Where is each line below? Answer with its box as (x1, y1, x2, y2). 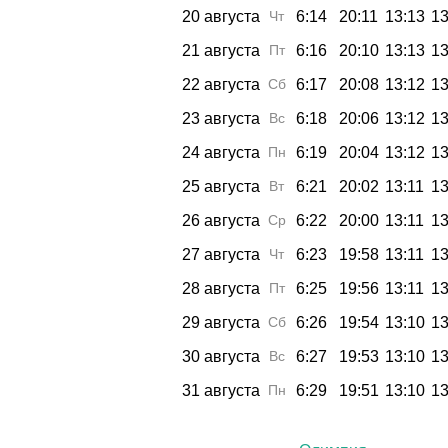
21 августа (182, 41, 260, 59)
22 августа (182, 75, 260, 93)
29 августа (182, 313, 260, 331)
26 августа (182, 211, 260, 229)
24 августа (182, 143, 260, 161)
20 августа (182, 7, 260, 25)
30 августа (182, 347, 260, 365)
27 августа (182, 245, 260, 263)
